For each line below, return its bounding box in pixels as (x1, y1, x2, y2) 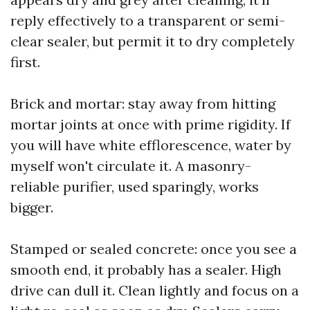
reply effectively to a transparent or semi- (10, 12, 285, 29)
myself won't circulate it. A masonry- (10, 157, 251, 174)
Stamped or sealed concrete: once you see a (10, 240, 297, 257)
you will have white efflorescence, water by (10, 136, 291, 154)
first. (10, 53, 40, 71)
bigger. (10, 199, 53, 216)
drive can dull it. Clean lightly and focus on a (10, 282, 299, 299)
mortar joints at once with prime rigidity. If (10, 116, 291, 133)
